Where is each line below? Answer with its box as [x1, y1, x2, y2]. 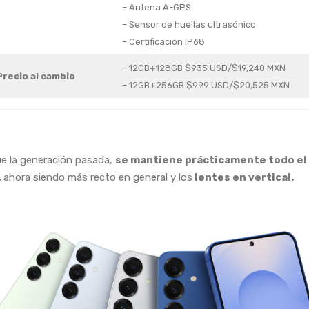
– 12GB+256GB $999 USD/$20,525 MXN [121, 80, 290, 91]
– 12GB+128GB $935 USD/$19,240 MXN [121, 63, 286, 74]
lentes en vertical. [192, 171, 294, 184]
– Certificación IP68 [121, 37, 205, 48]
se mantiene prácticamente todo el [115, 154, 307, 167]
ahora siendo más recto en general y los [3, 171, 192, 184]
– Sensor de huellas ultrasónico [121, 19, 256, 30]
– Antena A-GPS [121, 2, 191, 13]
